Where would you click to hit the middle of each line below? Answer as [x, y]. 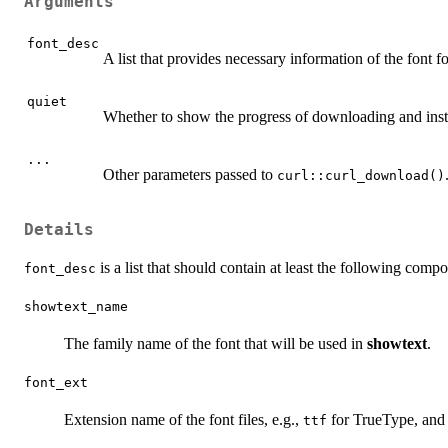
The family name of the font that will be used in [215, 344]
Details [59, 230]
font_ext [56, 383]
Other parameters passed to [190, 174]
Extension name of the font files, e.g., [183, 420]
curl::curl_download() [361, 175]
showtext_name [76, 307]
